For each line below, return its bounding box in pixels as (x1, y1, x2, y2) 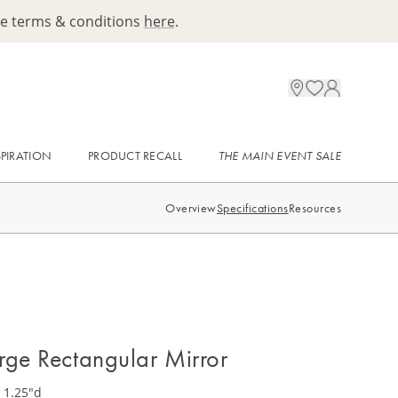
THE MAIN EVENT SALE (218, 147, 342, 163)
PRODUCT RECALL (87, 147, 182, 163)
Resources (288, 199, 341, 216)
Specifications (216, 199, 289, 216)
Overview (165, 199, 217, 216)
